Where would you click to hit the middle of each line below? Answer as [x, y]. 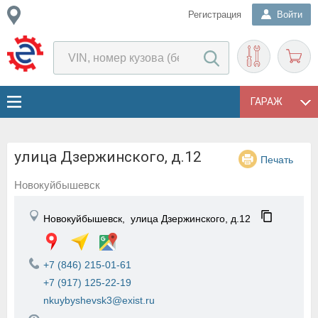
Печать [277, 160]
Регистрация [215, 15]
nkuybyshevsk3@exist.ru [99, 300]
